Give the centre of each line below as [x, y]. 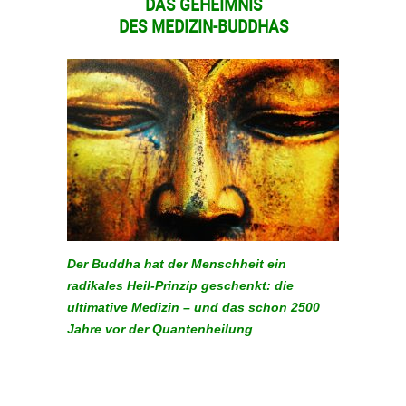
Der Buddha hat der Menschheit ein [177, 263]
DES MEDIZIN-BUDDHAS [203, 26]
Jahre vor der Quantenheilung [160, 329]
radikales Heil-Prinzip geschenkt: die [180, 285]
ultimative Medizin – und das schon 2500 [193, 307]
